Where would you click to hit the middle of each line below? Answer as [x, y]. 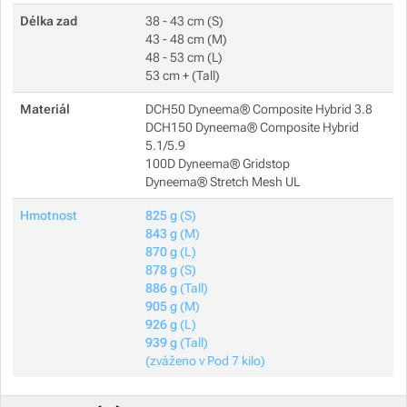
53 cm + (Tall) [183, 75]
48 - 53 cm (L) [184, 57]
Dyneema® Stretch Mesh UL [223, 181]
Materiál [45, 109]
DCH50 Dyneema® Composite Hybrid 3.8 [259, 109]
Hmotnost [49, 215]
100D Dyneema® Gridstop [218, 163]
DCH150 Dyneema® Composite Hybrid [253, 127]
